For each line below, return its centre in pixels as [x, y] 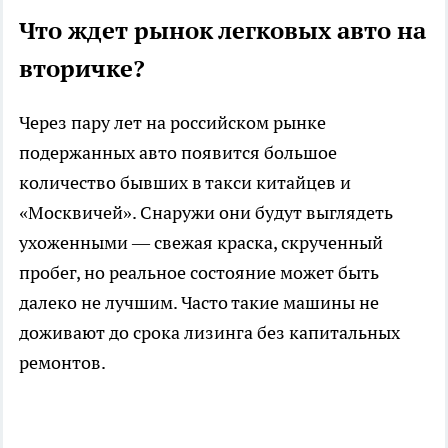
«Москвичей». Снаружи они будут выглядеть [206, 212]
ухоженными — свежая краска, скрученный [201, 242]
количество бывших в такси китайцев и [185, 182]
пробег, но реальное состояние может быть [199, 272]
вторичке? [82, 68]
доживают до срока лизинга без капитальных [209, 332]
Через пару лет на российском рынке [172, 122]
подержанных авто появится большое [178, 152]
